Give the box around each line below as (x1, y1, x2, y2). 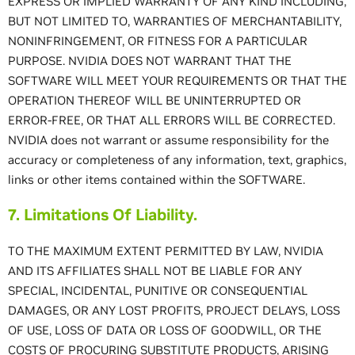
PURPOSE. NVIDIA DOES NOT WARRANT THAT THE (8, 53, 292, 68)
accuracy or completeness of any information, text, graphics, (8, 152, 346, 167)
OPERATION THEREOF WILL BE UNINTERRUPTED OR (8, 93, 301, 108)
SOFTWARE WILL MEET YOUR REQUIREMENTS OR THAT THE (8, 73, 347, 88)
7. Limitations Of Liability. (8, 204, 197, 225)
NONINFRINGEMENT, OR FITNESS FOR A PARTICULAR (8, 33, 307, 48)
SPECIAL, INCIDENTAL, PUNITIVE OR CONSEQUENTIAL (8, 283, 307, 298)
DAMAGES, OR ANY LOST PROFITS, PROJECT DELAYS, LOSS (8, 303, 340, 318)
